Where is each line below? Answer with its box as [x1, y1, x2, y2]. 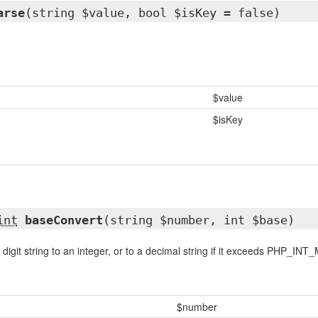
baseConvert [24, 213, 103, 227]
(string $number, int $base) [102, 213, 295, 227]
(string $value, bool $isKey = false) [24, 6, 280, 20]
